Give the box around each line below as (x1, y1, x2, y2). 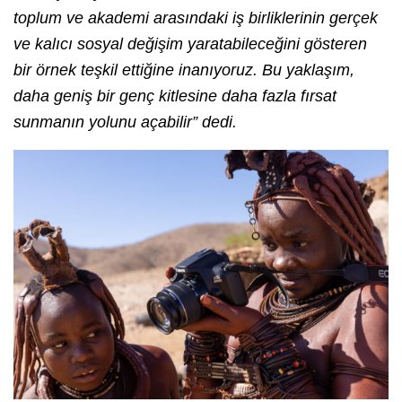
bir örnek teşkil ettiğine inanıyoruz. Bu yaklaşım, (13, 60, 354, 79)
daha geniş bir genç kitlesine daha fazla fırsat (13, 86, 336, 105)
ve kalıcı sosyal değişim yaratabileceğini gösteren (13, 34, 367, 53)
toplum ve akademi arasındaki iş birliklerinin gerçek (13, 8, 378, 27)
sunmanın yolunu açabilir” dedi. (13, 112, 241, 131)
